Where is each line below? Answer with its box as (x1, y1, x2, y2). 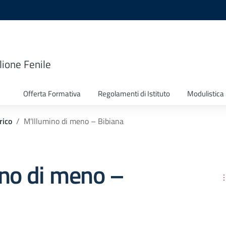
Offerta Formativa (23, 88, 81, 99)
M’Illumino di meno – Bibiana (24, 115, 124, 127)
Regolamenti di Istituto (98, 88, 170, 99)
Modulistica (187, 88, 224, 99)
